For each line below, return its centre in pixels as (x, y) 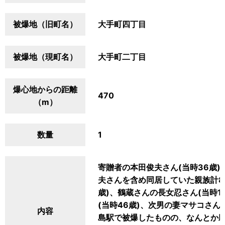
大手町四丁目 (122, 24)
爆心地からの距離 (45, 89)
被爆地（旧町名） (45, 24)
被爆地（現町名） (45, 57)
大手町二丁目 (122, 57)
